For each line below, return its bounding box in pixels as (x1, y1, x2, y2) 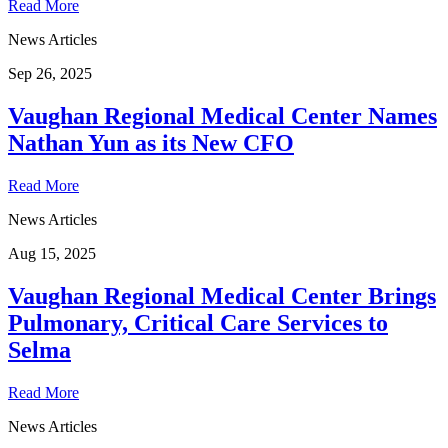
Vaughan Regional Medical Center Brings (8, 282, 436, 309)
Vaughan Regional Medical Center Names (8, 102, 437, 129)
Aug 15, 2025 (8, 244, 96, 262)
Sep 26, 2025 (8, 65, 92, 83)
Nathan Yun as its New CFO (8, 129, 294, 156)
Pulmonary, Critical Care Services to (8, 309, 388, 336)
